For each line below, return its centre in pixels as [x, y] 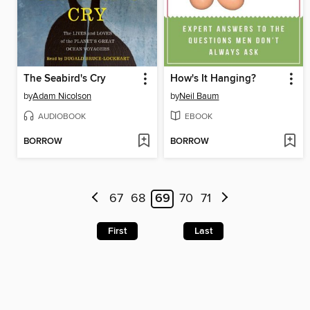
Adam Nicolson [62, 96]
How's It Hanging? [213, 79]
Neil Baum [199, 96]
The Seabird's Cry [65, 79]
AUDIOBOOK [62, 116]
